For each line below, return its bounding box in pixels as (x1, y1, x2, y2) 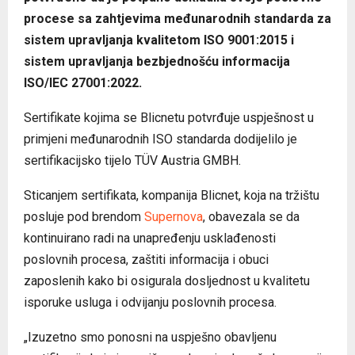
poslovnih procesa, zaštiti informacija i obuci (24, 251, 269, 267)
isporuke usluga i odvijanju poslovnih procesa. (24, 294, 277, 310)
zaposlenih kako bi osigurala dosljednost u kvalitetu (24, 273, 310, 288)
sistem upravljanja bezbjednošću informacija (24, 53, 290, 69)
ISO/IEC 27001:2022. (24, 74, 142, 90)
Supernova (144, 208, 203, 224)
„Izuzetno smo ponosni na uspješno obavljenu (24, 329, 277, 345)
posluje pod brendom (24, 208, 144, 224)
